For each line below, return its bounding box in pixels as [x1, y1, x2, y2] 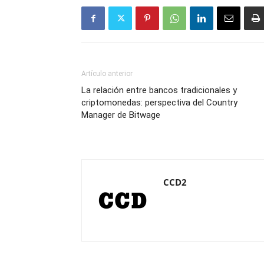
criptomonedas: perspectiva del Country [81, 97, 237, 108]
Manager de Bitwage [81, 110, 160, 120]
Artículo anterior [81, 70, 133, 78]
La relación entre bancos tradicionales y [81, 85, 237, 95]
